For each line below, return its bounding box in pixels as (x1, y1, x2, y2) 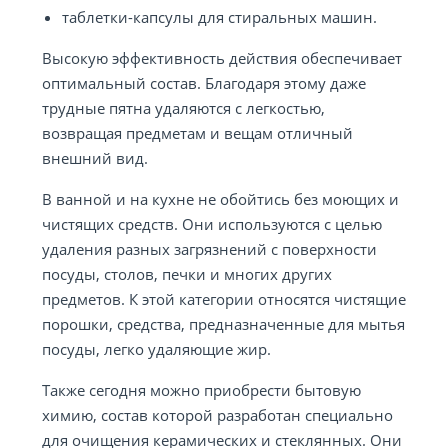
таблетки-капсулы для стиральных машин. (62, 7, 377, 27)
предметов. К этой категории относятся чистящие (42, 289, 406, 309)
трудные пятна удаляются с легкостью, (42, 98, 325, 118)
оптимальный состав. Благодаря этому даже (42, 73, 366, 93)
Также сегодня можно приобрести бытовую (42, 380, 361, 400)
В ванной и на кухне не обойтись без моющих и (42, 189, 399, 209)
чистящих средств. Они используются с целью (42, 214, 382, 234)
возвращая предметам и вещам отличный (42, 123, 353, 143)
